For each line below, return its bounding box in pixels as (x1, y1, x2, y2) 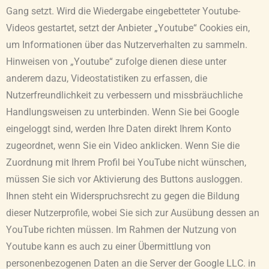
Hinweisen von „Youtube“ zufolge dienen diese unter (6, 56, 226, 67)
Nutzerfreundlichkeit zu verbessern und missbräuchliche (6, 89, 243, 101)
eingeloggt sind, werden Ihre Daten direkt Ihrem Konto (6, 123, 231, 134)
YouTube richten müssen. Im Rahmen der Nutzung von (6, 224, 237, 235)
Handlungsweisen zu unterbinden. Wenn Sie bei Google (6, 106, 239, 118)
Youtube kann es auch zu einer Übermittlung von (6, 241, 211, 252)
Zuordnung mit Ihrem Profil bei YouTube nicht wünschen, (6, 157, 246, 168)
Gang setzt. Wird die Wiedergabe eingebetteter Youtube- (6, 5, 240, 17)
